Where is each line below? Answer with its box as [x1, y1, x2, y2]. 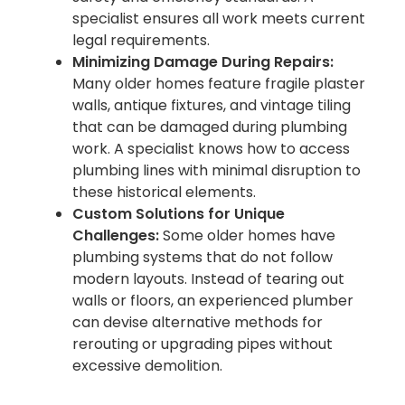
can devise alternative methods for [72, 312, 323, 334]
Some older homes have [163, 225, 335, 247]
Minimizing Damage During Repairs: [72, 52, 334, 73]
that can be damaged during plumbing [72, 117, 347, 138]
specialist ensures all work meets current [72, 8, 365, 30]
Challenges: [72, 225, 163, 247]
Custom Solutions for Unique [72, 203, 285, 225]
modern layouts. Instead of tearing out [72, 268, 344, 290]
